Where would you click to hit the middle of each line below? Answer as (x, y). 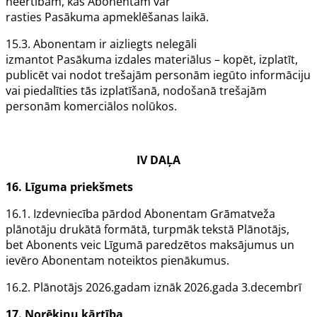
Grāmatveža (241, 214)
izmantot (31, 60)
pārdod (122, 214)
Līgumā (123, 245)
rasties (25, 17)
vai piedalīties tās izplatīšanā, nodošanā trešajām (136, 91)
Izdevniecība (66, 214)
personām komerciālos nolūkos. (91, 106)
